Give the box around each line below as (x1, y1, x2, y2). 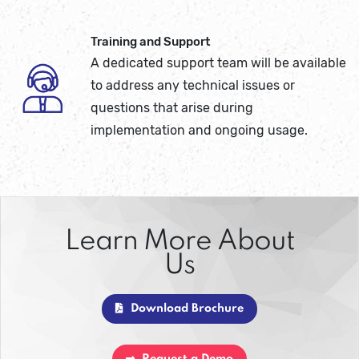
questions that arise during (91, 99, 254, 115)
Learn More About (64, 228, 295, 256)
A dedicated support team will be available (91, 54, 347, 71)
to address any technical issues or (91, 77, 296, 93)
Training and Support (91, 34, 211, 49)
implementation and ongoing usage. (91, 122, 309, 138)
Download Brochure (127, 303, 244, 315)
